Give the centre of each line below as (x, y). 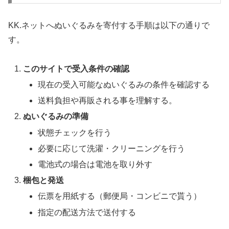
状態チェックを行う (75, 132)
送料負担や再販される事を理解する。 (108, 101)
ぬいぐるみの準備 (56, 117)
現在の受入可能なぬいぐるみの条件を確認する (124, 85)
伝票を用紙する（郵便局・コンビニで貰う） (120, 196)
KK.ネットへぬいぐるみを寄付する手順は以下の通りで (109, 26)
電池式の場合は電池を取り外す (95, 164)
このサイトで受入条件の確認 (76, 68)
